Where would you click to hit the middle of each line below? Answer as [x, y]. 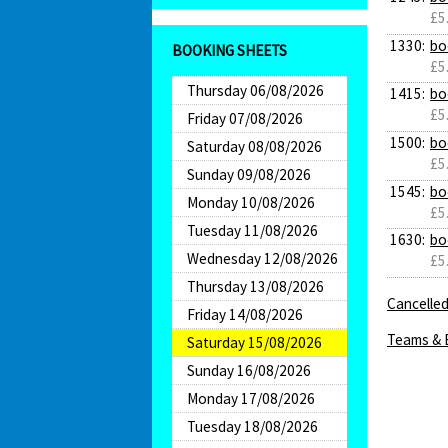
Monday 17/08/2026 [251, 399]
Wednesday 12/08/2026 [262, 259]
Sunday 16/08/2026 [249, 371]
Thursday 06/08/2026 [255, 91]
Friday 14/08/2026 [245, 315]
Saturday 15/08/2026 [254, 343]
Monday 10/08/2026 [251, 203]
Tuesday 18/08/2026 [252, 427]
